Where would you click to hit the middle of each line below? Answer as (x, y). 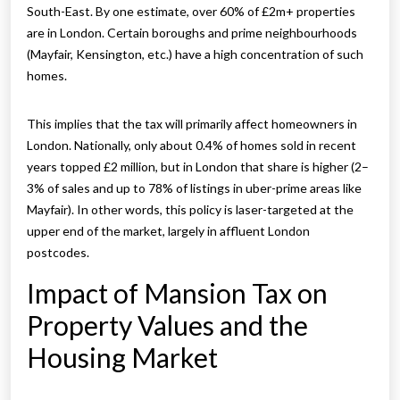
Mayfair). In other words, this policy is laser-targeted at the (190, 210)
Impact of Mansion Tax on (177, 293)
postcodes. (58, 253)
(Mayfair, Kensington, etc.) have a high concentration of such (195, 54)
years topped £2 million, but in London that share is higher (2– (198, 167)
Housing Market (122, 358)
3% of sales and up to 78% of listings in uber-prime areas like (194, 188)
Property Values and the (167, 325)
